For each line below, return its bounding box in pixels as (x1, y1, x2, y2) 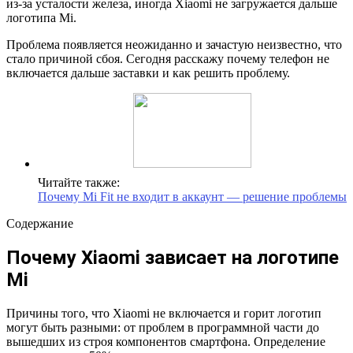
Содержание (6, 216, 73, 230)
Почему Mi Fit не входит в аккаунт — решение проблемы (38, 189, 347, 203)
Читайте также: (38, 175, 120, 189)
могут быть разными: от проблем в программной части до (6, 320, 319, 334)
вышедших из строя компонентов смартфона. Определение (6, 334, 325, 348)
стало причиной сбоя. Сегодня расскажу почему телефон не (6, 51, 329, 65)
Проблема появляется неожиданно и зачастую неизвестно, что (6, 37, 342, 51)
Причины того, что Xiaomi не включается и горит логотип (6, 306, 321, 320)
